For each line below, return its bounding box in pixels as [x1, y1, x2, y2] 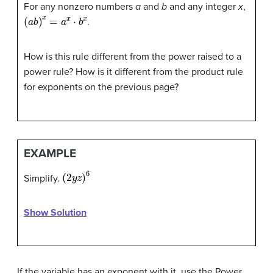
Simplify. [24, 172, 62, 185]
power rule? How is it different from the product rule [24, 65, 243, 78]
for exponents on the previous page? [24, 80, 179, 93]
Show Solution [24, 207, 87, 219]
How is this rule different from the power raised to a [24, 50, 241, 63]
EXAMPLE [24, 146, 76, 160]
